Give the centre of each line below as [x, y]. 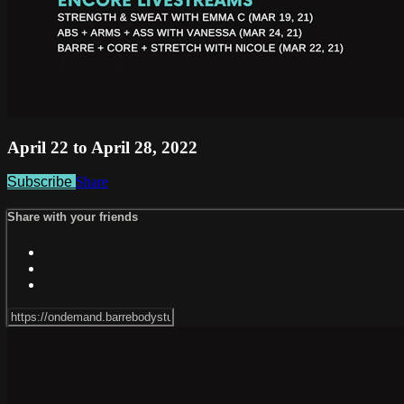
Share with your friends [73, 217]
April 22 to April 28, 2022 [102, 147]
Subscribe [41, 182]
